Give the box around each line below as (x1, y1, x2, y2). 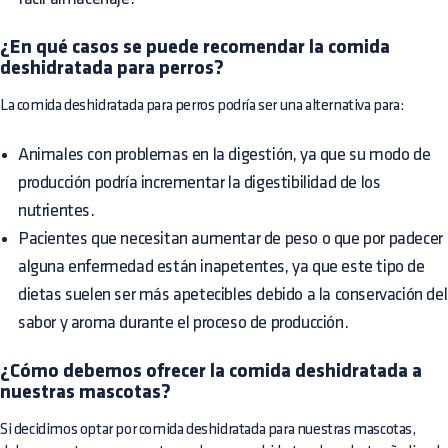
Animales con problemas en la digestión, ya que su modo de (18, 145, 431, 163)
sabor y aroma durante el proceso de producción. (18, 313, 349, 331)
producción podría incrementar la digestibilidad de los (18, 173, 381, 191)
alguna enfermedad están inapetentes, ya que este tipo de (18, 257, 425, 275)
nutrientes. (18, 201, 95, 219)
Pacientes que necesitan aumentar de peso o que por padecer (18, 229, 443, 247)
